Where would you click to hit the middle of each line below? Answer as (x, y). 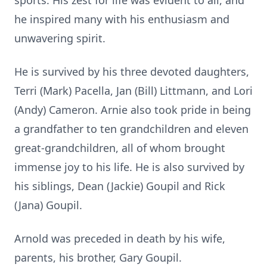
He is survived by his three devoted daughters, (132, 72)
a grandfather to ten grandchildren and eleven (131, 129)
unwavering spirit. (60, 38)
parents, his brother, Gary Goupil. (98, 257)
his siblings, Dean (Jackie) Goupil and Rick (120, 186)
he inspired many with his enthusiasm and (122, 19)
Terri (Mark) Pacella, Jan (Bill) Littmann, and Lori (133, 91)
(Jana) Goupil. (48, 205)
